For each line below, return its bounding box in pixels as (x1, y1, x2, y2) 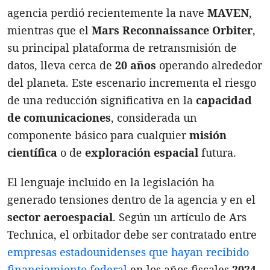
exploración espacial (85, 145, 198, 160)
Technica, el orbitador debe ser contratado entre (7, 227, 257, 242)
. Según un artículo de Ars (113, 209, 246, 224)
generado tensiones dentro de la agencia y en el (7, 192, 256, 207)
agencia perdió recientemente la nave (7, 5, 207, 20)
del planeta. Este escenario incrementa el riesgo (7, 75, 256, 90)
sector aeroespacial (7, 209, 113, 224)
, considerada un (111, 110, 197, 125)
